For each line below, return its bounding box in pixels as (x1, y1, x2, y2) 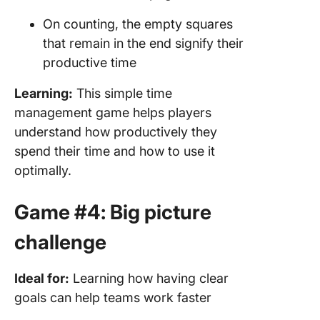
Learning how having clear (69, 271, 229, 286)
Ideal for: (14, 271, 69, 286)
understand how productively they (14, 124, 217, 139)
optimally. (14, 163, 71, 178)
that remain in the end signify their (43, 36, 244, 51)
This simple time (73, 86, 172, 101)
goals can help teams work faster (14, 290, 211, 305)
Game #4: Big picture (14, 200, 211, 224)
